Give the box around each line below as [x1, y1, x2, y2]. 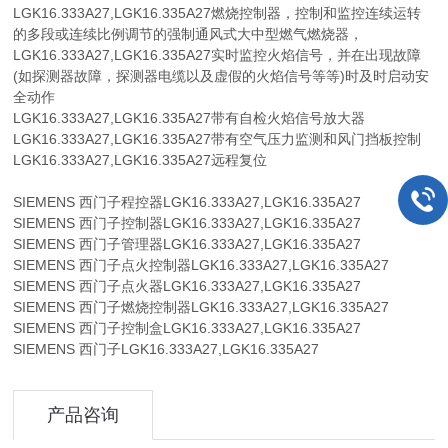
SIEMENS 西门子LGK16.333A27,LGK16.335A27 [13, 340, 320, 357]
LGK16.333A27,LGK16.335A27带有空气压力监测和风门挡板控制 [13, 130, 422, 147]
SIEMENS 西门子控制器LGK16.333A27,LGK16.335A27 [13, 214, 362, 231]
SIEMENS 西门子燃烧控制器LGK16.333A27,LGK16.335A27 [13, 298, 390, 315]
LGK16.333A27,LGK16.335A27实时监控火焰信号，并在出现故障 [13, 46, 422, 63]
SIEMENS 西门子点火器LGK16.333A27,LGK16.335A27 [13, 277, 362, 294]
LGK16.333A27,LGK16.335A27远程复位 [13, 151, 268, 168]
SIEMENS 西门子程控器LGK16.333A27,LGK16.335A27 [13, 193, 362, 210]
